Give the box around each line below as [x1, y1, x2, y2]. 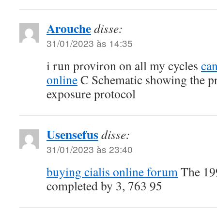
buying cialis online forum [46, 163, 178, 180]
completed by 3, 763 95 [46, 177, 162, 194]
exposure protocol [46, 85, 136, 102]
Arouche [46, 19, 91, 38]
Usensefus [46, 125, 98, 144]
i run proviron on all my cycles [46, 57, 201, 74]
